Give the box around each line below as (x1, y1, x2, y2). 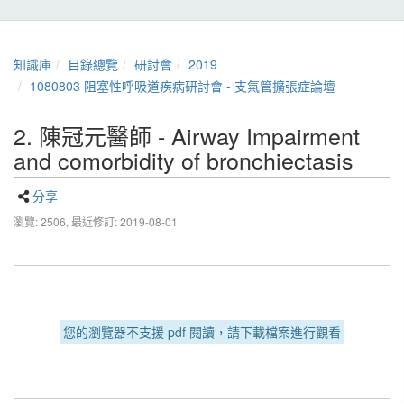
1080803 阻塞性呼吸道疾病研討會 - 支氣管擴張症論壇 (30, 77, 335, 95)
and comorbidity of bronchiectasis (14, 143, 353, 176)
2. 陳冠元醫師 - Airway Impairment (14, 119, 360, 151)
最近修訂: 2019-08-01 (71, 214, 178, 229)
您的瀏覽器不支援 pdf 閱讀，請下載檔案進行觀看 (63, 323, 341, 341)
